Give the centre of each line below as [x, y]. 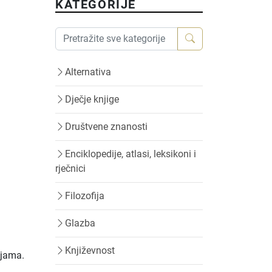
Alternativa [88, 72]
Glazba [80, 223]
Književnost [90, 250]
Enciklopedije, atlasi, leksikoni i [131, 154]
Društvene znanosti [106, 127]
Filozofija [85, 196]
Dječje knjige [92, 99]
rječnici [70, 168]
